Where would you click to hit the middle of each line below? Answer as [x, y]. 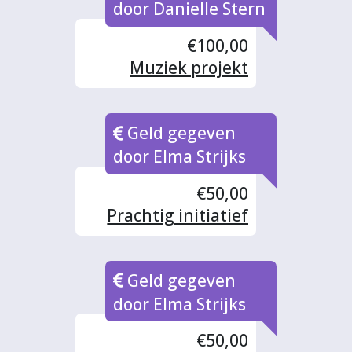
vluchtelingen [193, 90]
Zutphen [214, 112]
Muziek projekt [189, 68]
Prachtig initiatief [178, 215]
